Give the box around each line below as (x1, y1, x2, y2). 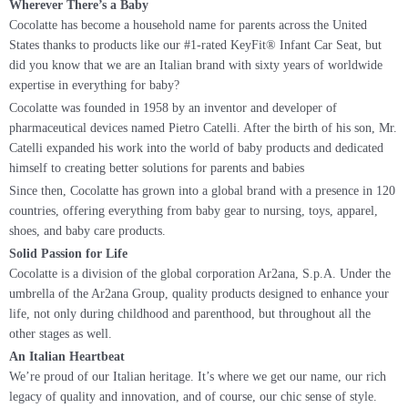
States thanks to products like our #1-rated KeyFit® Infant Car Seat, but (9, 38, 382, 53)
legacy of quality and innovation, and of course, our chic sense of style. (9, 390, 377, 404)
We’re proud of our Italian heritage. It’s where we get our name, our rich (9, 370, 386, 384)
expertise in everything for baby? (9, 78, 179, 93)
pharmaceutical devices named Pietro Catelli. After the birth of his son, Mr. (9, 121, 397, 136)
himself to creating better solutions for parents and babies (9, 161, 304, 176)
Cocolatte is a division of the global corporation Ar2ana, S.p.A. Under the (9, 267, 391, 281)
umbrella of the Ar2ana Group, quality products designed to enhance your (9, 287, 389, 301)
